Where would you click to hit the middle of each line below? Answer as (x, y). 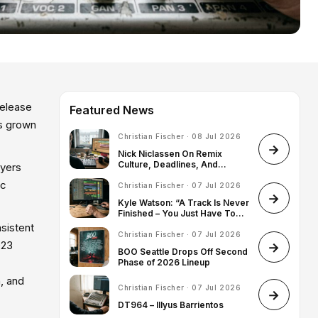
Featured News (112, 110)
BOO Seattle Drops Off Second (183, 252)
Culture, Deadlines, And (168, 165)
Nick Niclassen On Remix (170, 154)
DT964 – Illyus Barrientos (171, 305)
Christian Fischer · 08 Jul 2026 (180, 137)
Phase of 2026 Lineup (164, 263)
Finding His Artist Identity (170, 175)
